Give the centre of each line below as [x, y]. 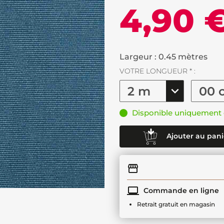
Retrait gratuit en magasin [176, 204]
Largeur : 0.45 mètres [163, 57]
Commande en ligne [180, 190]
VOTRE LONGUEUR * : [157, 71]
